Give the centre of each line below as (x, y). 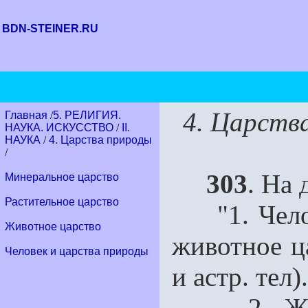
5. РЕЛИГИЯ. (87, 115)
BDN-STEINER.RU (50, 29)
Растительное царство (62, 202)
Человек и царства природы (77, 251)
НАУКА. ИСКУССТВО (59, 128)
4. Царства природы (100, 140)
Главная (27, 115)
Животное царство (53, 227)
